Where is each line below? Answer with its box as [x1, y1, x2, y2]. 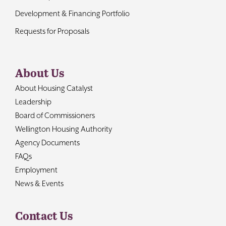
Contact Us [15, 207, 73, 223]
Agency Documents [15, 138, 80, 147]
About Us [15, 64, 64, 81]
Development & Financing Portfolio [15, 9, 130, 18]
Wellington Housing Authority [15, 124, 112, 133]
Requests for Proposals [15, 26, 89, 35]
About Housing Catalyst [15, 83, 93, 92]
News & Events [15, 179, 64, 188]
